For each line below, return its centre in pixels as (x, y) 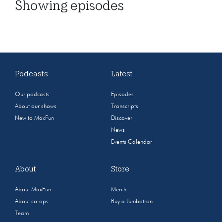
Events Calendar (132, 142)
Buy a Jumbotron (132, 202)
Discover (122, 118)
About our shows (36, 107)
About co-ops (32, 202)
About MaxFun (33, 190)
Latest (122, 74)
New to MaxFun (34, 118)
